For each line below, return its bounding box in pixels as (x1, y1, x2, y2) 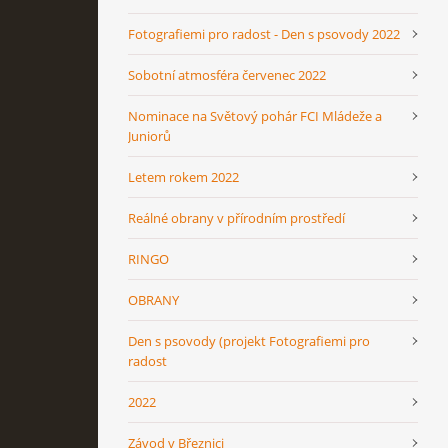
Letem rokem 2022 (128, 167, 239, 186)
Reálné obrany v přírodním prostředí (128, 208, 345, 227)
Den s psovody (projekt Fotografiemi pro (128, 331, 370, 350)
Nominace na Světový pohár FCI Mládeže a (128, 106, 382, 125)
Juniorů (128, 126, 171, 145)
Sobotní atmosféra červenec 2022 (128, 65, 326, 84)
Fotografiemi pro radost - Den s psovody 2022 (128, 24, 400, 43)
